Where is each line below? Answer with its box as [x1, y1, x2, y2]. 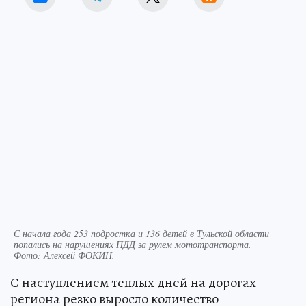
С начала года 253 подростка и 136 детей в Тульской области [14, 226, 269, 240]
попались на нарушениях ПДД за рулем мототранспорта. [14, 237, 251, 251]
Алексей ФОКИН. [44, 248, 115, 262]
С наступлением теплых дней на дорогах [10, 273, 256, 292]
